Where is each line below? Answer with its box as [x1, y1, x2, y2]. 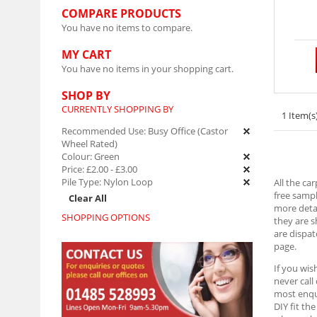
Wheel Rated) [62, 137, 117, 150]
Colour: [62, 150, 92, 163]
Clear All [69, 192, 107, 204]
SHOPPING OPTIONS [62, 211, 150, 224]
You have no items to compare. [62, 21, 192, 34]
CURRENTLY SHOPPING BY [62, 103, 173, 115]
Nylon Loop [101, 175, 153, 188]
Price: [62, 163, 84, 175]
